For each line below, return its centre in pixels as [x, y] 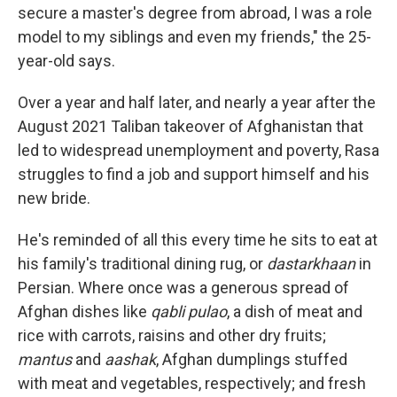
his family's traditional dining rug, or [142, 264]
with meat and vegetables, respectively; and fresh [192, 384]
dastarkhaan [313, 264]
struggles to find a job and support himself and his [194, 175]
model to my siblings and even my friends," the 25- [195, 37]
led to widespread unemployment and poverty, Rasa [198, 151]
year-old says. [66, 61]
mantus [45, 360]
